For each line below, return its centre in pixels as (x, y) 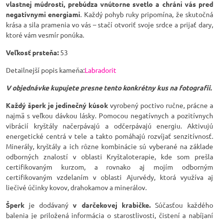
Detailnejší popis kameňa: (45, 70)
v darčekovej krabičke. (109, 205)
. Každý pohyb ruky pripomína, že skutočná (147, 14)
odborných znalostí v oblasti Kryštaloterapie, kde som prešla (109, 156)
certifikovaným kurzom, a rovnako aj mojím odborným (109, 167)
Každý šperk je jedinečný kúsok (57, 105)
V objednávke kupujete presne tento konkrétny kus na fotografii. (109, 88)
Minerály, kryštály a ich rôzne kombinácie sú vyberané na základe (109, 146)
